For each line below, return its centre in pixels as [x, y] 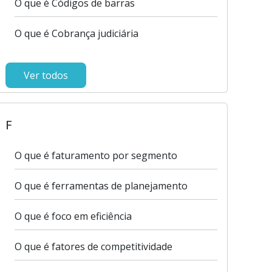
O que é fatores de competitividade [93, 246]
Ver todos [46, 75]
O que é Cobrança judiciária [76, 33]
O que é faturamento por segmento [96, 155]
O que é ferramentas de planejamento [101, 186]
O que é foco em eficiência [73, 216]
